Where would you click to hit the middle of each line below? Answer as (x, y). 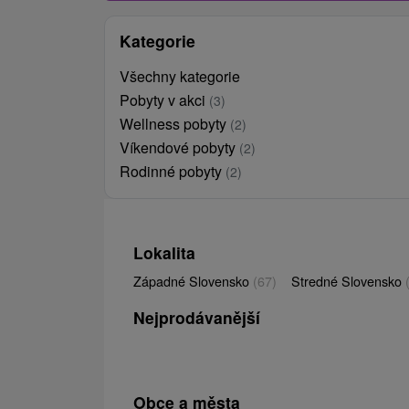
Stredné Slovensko (348, 280)
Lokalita (164, 252)
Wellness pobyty (175, 123)
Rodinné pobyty (173, 171)
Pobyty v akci (164, 100)
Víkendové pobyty (179, 147)
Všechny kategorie (180, 76)
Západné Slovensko (193, 280)
